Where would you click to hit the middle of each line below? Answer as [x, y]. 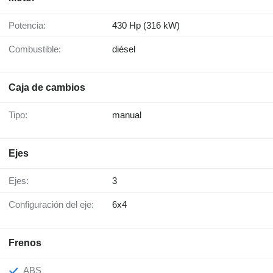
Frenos [25, 243]
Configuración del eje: [55, 205]
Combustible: [38, 49]
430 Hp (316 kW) [146, 26]
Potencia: [30, 26]
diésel [124, 49]
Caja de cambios [47, 88]
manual [127, 115]
